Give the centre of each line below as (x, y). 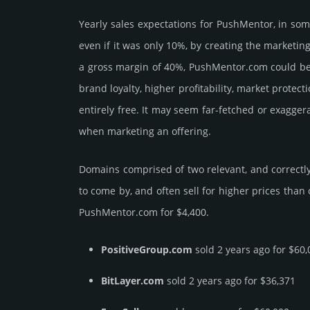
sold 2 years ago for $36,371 (230, 281)
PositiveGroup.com (147, 250)
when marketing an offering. (145, 131)
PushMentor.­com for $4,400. (144, 212)
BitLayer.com (133, 281)
